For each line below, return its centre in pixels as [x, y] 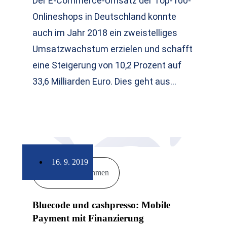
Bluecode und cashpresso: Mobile [102, 205]
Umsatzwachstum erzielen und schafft [113, 49]
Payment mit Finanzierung [88, 218]
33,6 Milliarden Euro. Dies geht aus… [105, 81]
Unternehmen [87, 173]
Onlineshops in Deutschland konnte [105, 16]
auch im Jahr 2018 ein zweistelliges [105, 33]
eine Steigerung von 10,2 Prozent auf [107, 65]
